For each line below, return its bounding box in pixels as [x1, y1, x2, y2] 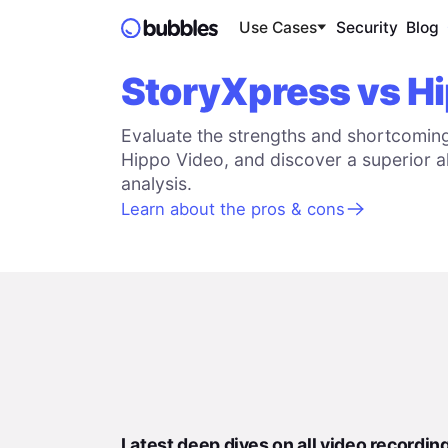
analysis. [120, 172, 192, 194]
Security [335, 18, 398, 38]
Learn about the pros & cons [120, 198, 345, 219]
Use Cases [238, 18, 317, 38]
